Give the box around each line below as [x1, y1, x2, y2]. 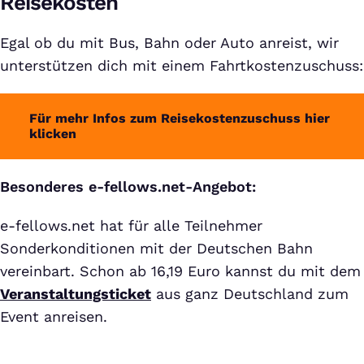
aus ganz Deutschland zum [151, 284, 349, 302]
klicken [29, 126, 76, 142]
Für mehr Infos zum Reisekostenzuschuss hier [29, 110, 330, 127]
